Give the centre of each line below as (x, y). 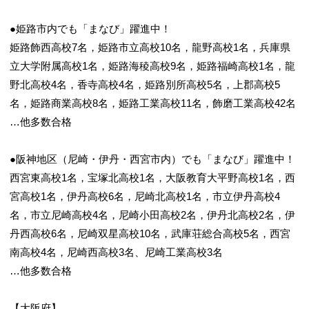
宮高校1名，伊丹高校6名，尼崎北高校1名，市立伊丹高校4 (145, 196)
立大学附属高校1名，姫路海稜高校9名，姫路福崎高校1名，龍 (152, 66)
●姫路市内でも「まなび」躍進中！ (90, 29)
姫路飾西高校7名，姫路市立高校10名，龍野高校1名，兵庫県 (150, 47)
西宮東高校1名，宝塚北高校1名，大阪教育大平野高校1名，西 (152, 178)
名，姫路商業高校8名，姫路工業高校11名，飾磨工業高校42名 (153, 103)
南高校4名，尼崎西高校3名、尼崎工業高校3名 (116, 252)
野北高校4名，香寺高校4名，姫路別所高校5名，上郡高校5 (145, 84)
